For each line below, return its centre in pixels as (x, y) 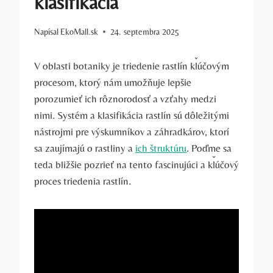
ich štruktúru (161, 148)
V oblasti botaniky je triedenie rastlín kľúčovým (132, 66)
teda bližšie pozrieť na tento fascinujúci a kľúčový (136, 164)
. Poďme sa (209, 148)
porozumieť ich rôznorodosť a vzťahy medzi (125, 98)
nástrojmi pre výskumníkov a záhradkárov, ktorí (132, 131)
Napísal (46, 31)
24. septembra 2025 (145, 31)
